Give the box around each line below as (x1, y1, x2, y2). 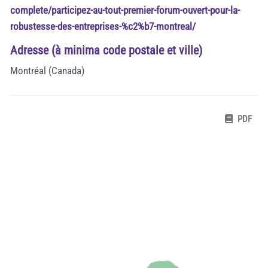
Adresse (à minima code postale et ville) (10, 42, 202, 57)
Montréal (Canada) (10, 64, 84, 77)
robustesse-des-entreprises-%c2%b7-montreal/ (10, 20, 196, 32)
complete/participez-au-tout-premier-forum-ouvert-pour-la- (10, 4, 240, 16)
